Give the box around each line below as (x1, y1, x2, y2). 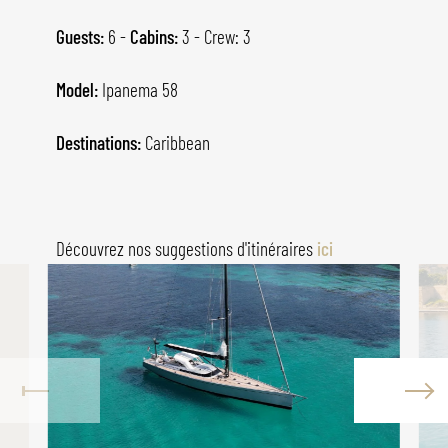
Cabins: (130, 25, 182, 49)
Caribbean (145, 131, 210, 155)
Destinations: (56, 131, 145, 155)
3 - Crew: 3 (182, 25, 251, 49)
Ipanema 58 (102, 78, 178, 102)
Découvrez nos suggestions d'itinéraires (56, 237, 317, 261)
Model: (56, 78, 102, 102)
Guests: (56, 25, 108, 49)
